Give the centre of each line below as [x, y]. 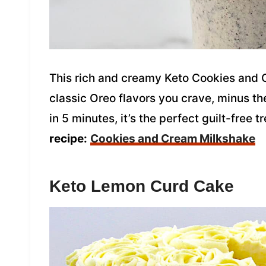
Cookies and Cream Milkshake [173, 138]
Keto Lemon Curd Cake [142, 186]
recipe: [68, 138]
